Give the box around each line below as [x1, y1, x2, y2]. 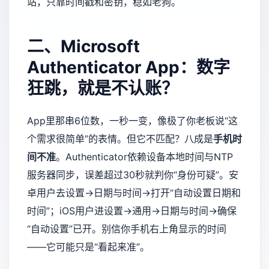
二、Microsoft [27, 35, 140, 56]
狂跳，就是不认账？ [27, 77, 178, 98]
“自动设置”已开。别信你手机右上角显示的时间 [27, 222, 226, 235]
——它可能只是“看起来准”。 [27, 240, 150, 253]
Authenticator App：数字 [27, 56, 230, 77]
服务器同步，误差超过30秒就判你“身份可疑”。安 [27, 168, 238, 181]
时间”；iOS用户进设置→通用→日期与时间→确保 [27, 204, 237, 217]
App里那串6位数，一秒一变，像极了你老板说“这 [27, 114, 238, 127]
